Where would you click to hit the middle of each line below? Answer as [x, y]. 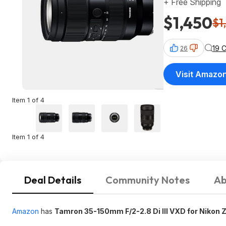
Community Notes [148, 180]
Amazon [25, 211]
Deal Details [53, 180]
